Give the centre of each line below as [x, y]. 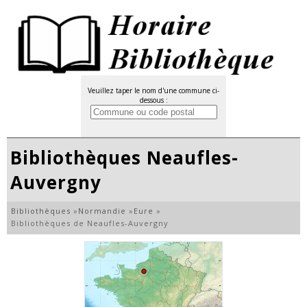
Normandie [102, 211]
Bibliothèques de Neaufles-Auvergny [90, 223]
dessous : [153, 100]
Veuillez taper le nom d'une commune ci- [153, 90]
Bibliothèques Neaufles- [124, 158]
